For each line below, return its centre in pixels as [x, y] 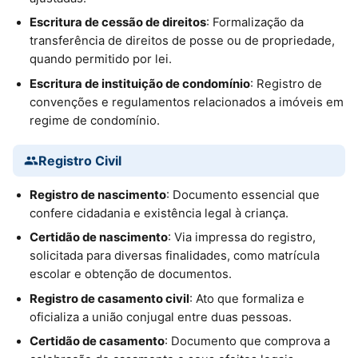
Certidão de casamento [97, 341]
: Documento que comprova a [247, 341]
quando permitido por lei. [100, 60]
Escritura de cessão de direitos [117, 23]
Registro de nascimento [97, 195]
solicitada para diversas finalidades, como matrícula [174, 256]
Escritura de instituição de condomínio [139, 84]
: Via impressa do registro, [241, 238]
